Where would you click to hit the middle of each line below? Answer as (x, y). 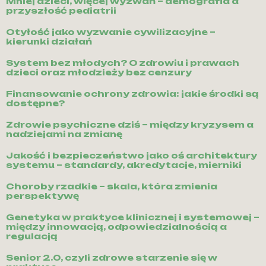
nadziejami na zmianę (64, 134)
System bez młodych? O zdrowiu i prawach (123, 63)
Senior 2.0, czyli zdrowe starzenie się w (112, 258)
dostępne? (35, 103)
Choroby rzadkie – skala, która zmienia (112, 186)
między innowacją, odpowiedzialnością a (116, 227)
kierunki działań (49, 42)
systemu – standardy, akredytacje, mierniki (124, 165)
